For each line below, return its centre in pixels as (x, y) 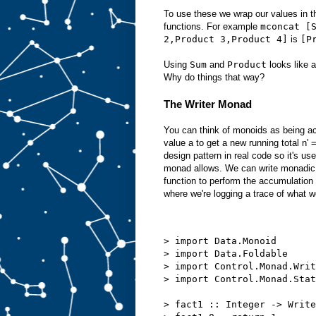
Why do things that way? (214, 78)
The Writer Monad (208, 104)
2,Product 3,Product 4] (226, 39)
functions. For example (212, 27)
